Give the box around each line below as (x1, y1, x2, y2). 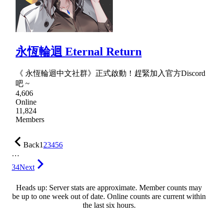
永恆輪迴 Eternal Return (16, 45, 142, 58)
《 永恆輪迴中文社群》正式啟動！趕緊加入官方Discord (16, 69, 205, 78)
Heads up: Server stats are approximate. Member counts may (16, 183, 202, 192)
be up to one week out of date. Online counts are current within (12, 192, 206, 201)
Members (16, 115, 44, 124)
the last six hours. (82, 201, 136, 210)
